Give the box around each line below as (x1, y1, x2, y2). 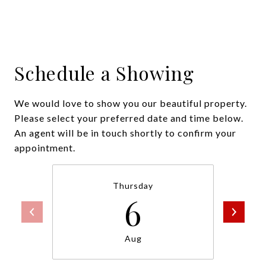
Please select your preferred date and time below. (14, 112, 243, 123)
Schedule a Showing (14, 60, 194, 85)
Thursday (113, 180, 153, 191)
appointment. (14, 142, 75, 153)
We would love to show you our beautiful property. (14, 97, 247, 109)
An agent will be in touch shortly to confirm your (14, 127, 236, 138)
